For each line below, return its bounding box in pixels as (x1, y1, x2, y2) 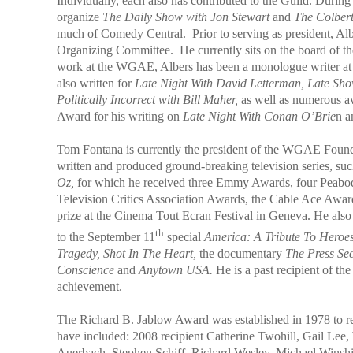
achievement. (57, 279, 122, 293)
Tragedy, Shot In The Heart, (57, 246, 199, 260)
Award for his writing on (57, 110, 183, 124)
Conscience (57, 262, 114, 277)
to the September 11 (57, 229, 155, 243)
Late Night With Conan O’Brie (183, 110, 336, 124)
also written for (57, 76, 135, 91)
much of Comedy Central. (57, 27, 192, 41)
